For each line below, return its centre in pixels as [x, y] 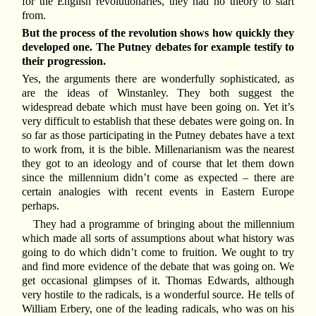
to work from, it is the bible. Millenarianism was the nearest [158, 150]
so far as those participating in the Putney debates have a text [158, 135]
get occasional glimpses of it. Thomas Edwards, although [158, 280]
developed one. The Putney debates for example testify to [158, 47]
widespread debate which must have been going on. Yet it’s [158, 107]
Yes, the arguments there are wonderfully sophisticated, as [158, 79]
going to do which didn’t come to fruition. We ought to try [158, 252]
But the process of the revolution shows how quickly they [158, 33]
